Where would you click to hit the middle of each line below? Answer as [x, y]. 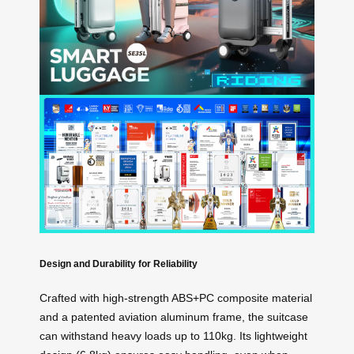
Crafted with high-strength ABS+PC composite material [176, 298]
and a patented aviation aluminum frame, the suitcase [174, 317]
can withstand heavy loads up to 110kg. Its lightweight [173, 336]
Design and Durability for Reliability [119, 263]
